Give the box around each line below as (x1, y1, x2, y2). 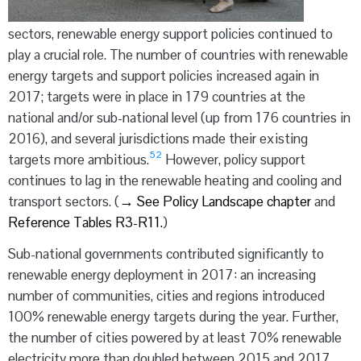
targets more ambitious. (8, 151, 149, 169)
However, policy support (162, 151, 305, 169)
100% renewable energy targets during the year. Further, (8, 308, 338, 326)
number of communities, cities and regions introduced (8, 287, 325, 305)
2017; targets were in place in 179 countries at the (8, 88, 305, 106)
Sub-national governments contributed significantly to (8, 245, 324, 263)
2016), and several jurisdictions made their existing (8, 130, 308, 148)
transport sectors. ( (8, 193, 119, 211)
